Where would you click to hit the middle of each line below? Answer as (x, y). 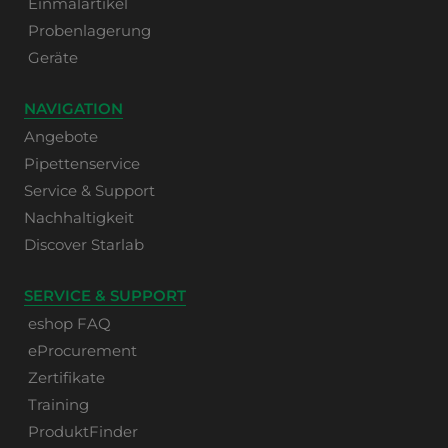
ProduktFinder (83, 431)
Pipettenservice (82, 163)
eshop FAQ (69, 323)
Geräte (53, 57)
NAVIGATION (73, 108)
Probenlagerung (89, 30)
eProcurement (82, 350)
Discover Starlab (84, 244)
